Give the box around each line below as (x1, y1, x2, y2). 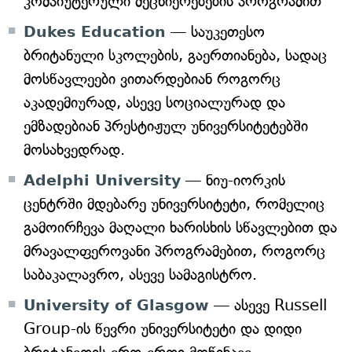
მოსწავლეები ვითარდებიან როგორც (24, 70, 280, 88)
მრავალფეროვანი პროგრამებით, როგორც (24, 242, 325, 260)
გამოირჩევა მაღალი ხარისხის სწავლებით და (24, 218, 337, 236)
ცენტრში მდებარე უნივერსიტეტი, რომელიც (24, 195, 324, 213)
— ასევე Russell (209, 296, 327, 314)
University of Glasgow (24, 296, 209, 313)
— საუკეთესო (166, 23, 265, 41)
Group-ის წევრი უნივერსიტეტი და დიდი (24, 320, 302, 338)
